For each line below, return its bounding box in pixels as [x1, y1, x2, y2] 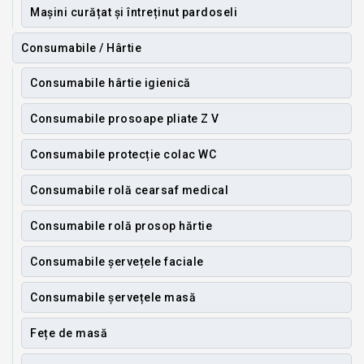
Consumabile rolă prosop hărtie [30, 219, 212, 233]
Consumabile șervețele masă [30, 291, 196, 305]
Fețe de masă [30, 327, 107, 340]
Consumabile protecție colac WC [30, 148, 216, 162]
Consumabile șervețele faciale [30, 255, 204, 269]
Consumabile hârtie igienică [30, 76, 191, 90]
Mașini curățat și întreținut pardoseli [30, 6, 237, 19]
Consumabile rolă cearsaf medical [30, 184, 228, 197]
